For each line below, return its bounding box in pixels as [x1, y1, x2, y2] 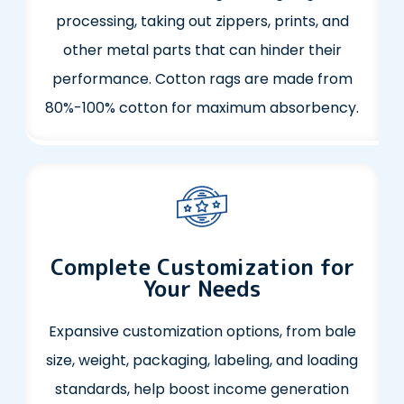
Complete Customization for [50, 252, 354, 283]
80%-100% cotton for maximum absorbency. [45, 97, 359, 119]
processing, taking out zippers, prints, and [55, 11, 349, 32]
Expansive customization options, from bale [48, 321, 356, 343]
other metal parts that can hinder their [62, 40, 342, 61]
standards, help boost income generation [55, 379, 349, 400]
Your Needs [143, 273, 261, 305]
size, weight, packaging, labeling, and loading [46, 350, 358, 372]
